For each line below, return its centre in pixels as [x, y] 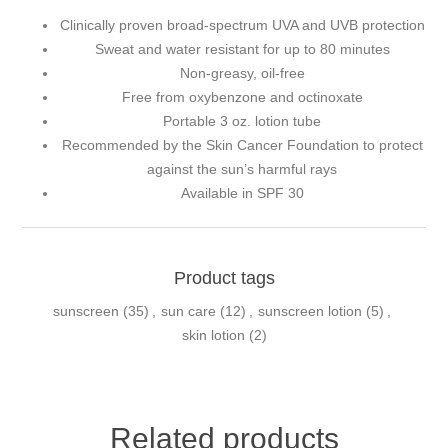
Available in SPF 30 [242, 192]
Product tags [224, 277]
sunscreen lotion [309, 310]
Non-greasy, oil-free [242, 72]
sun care [188, 310]
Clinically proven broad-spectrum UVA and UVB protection [242, 24]
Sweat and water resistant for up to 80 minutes [242, 48]
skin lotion [213, 334]
